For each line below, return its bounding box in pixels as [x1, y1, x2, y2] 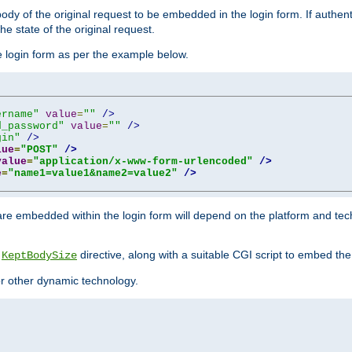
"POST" [20, 143, 58, 156]
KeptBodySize [2, 248, 77, 262]
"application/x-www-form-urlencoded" [33, 155, 253, 167]
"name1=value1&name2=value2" [8, 167, 178, 179]
